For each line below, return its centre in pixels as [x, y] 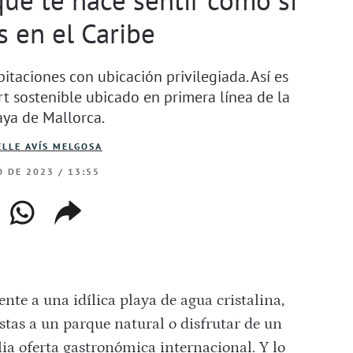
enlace [80, 229]
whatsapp [48, 208]
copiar [80, 208]
